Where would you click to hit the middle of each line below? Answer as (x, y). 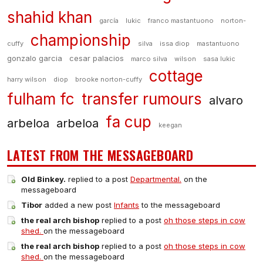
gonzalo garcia (35, 58)
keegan (170, 125)
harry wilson (27, 79)
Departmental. (156, 179)
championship (81, 40)
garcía (109, 21)
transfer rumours (142, 99)
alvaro (226, 100)
